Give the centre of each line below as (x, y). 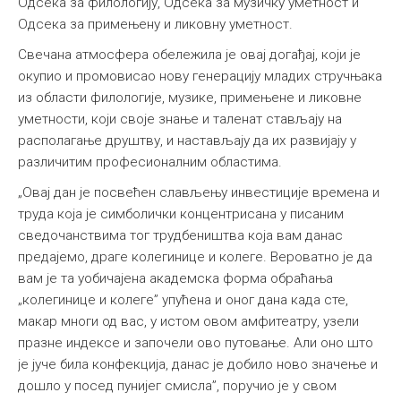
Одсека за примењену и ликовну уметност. (155, 25)
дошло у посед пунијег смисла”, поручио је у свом (177, 386)
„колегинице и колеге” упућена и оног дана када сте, (183, 300)
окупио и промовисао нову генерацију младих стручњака (200, 77)
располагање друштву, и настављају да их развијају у (187, 141)
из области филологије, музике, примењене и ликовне (190, 98)
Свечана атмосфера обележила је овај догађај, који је (189, 55)
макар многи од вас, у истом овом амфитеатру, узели (188, 322)
